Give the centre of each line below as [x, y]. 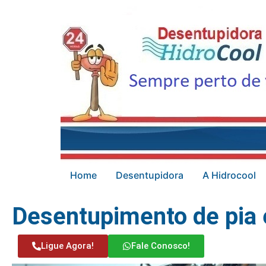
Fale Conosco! [161, 246]
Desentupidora [150, 175]
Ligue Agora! [67, 246]
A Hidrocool [229, 175]
